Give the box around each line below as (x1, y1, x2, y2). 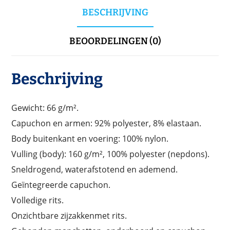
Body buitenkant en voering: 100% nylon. (11, 132, 169, 144)
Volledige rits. (11, 194, 64, 206)
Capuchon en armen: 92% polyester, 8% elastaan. (11, 117, 202, 129)
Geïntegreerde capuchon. (11, 179, 111, 190)
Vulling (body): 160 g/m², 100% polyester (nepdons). (11, 148, 210, 160)
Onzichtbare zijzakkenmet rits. (11, 209, 127, 221)
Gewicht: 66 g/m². (11, 102, 79, 113)
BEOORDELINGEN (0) (69, 35, 161, 47)
